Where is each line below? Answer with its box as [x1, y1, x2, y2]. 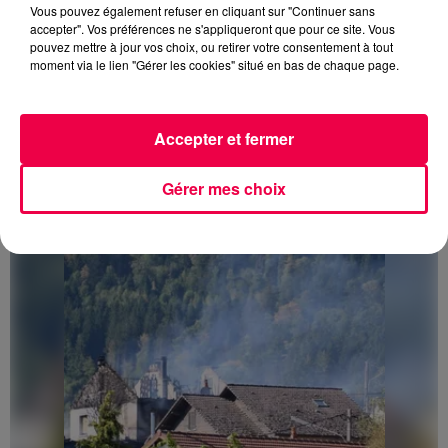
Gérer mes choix [162, 177, 286, 200]
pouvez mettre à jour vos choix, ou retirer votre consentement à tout [30, 38, 393, 55]
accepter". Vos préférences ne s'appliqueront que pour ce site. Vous [30, 20, 395, 37]
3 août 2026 [10, 144, 86, 164]
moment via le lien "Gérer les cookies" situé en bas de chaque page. [30, 56, 399, 73]
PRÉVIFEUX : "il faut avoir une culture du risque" [10, 160, 430, 188]
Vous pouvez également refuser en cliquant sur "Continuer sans [30, 2, 375, 19]
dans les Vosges [10, 184, 164, 212]
